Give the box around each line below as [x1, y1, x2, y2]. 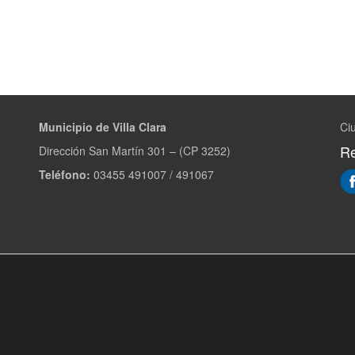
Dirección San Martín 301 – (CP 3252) [39, 143, 231, 158]
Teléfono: [39, 166, 90, 182]
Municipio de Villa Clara [39, 119, 166, 135]
